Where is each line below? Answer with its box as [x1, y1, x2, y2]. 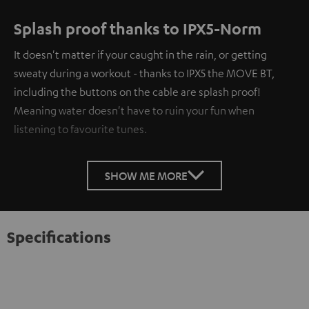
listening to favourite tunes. [14, 121, 147, 136]
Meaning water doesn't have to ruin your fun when [14, 103, 255, 117]
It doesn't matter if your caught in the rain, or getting [14, 47, 267, 61]
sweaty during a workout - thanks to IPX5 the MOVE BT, [14, 66, 275, 80]
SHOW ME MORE [105, 168, 188, 182]
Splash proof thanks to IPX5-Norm [14, 18, 261, 38]
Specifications [7, 226, 111, 246]
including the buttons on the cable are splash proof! [14, 84, 261, 99]
